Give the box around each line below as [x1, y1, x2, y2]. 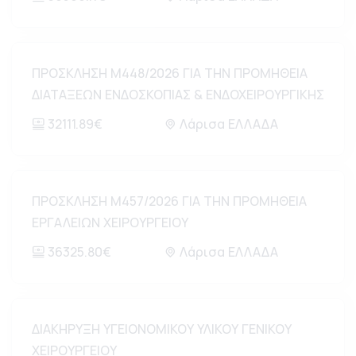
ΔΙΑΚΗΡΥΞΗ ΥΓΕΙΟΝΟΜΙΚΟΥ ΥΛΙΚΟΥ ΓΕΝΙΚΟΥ [32, 320, 292, 338]
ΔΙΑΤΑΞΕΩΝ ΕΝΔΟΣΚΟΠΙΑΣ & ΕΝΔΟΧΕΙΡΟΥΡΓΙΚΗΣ [32, 86, 324, 103]
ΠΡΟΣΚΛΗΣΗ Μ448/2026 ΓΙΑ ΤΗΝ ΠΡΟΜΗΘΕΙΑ [32, 64, 308, 82]
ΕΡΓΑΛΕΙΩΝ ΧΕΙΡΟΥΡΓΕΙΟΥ [32, 214, 188, 231]
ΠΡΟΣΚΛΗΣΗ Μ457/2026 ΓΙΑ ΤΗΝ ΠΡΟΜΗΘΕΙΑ [32, 192, 307, 210]
